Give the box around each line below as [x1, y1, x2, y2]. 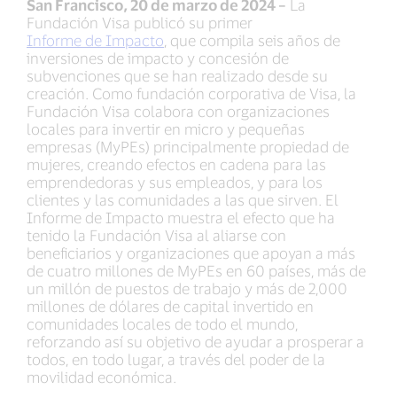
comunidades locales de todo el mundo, [27, 315, 298, 332]
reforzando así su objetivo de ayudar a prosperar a [27, 332, 364, 350]
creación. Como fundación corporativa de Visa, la [27, 84, 356, 102]
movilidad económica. [27, 368, 176, 385]
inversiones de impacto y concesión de [27, 49, 289, 66]
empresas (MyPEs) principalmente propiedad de [27, 137, 349, 155]
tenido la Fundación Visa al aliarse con [27, 226, 286, 244]
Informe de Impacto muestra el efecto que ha [27, 208, 335, 226]
